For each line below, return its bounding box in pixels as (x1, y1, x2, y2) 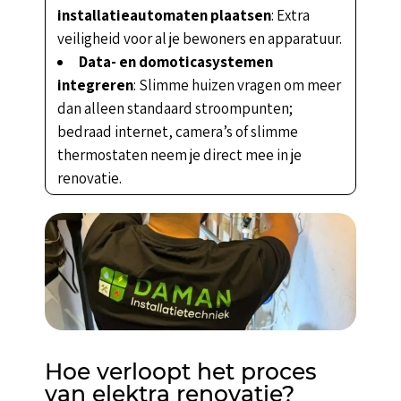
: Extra (270, 4, 310, 25)
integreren (56, 74, 133, 95)
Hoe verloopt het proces (44, 357, 317, 385)
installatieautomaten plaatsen (56, 4, 271, 25)
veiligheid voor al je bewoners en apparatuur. (56, 28, 342, 48)
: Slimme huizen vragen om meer (132, 74, 341, 95)
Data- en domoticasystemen (78, 51, 273, 72)
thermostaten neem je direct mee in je (56, 144, 302, 165)
